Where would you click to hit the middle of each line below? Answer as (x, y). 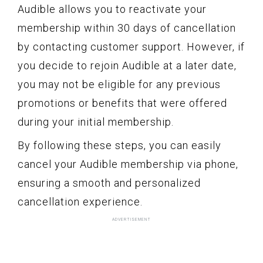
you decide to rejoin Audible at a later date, (127, 66)
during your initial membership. (96, 122)
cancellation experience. (80, 202)
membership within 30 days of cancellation (127, 28)
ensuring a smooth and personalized (109, 183)
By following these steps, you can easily (119, 146)
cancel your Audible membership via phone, (128, 164)
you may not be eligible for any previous (119, 85)
